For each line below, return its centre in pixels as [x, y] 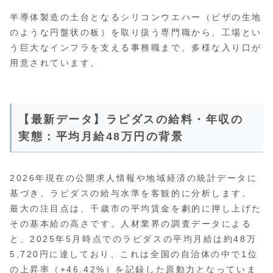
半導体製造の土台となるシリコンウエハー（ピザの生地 [136, 17]
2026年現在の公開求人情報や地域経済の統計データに [134, 178]
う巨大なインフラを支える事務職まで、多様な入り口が [136, 48]
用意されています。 [55, 63]
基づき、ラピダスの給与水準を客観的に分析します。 [131, 193]
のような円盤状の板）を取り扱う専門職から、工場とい [136, 33]
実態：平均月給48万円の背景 [101, 137]
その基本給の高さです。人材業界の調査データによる [131, 223]
